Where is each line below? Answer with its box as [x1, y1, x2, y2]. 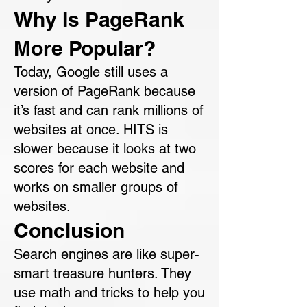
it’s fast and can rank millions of [14, 102, 204, 119]
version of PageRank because [14, 83, 195, 99]
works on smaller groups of [14, 179, 178, 195]
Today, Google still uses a [14, 64, 168, 80]
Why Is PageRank [14, 7, 184, 32]
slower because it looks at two [14, 140, 196, 157]
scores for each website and [14, 160, 184, 176]
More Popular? [14, 36, 156, 60]
